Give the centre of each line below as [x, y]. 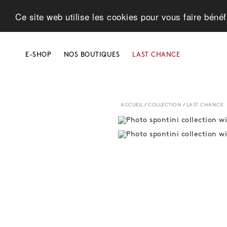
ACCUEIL [132, 105]
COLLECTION [165, 105]
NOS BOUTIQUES [91, 55]
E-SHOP [38, 55]
